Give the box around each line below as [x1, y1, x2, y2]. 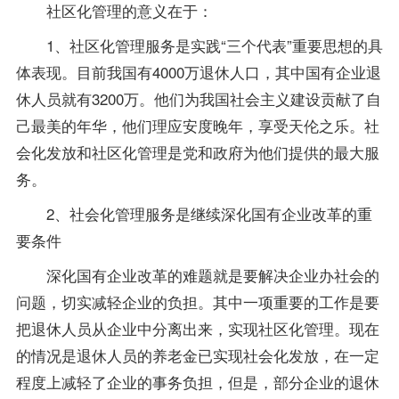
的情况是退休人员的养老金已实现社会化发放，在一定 [15, 343, 379, 366]
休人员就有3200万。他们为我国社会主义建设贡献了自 [15, 86, 381, 110]
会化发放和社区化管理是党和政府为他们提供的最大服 [15, 140, 379, 163]
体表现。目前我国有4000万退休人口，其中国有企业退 [15, 60, 381, 83]
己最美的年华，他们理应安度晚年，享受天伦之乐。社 [15, 113, 379, 136]
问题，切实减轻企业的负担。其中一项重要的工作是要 [15, 289, 379, 313]
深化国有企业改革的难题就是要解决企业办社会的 [15, 263, 379, 286]
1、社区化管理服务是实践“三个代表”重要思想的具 [15, 33, 383, 56]
